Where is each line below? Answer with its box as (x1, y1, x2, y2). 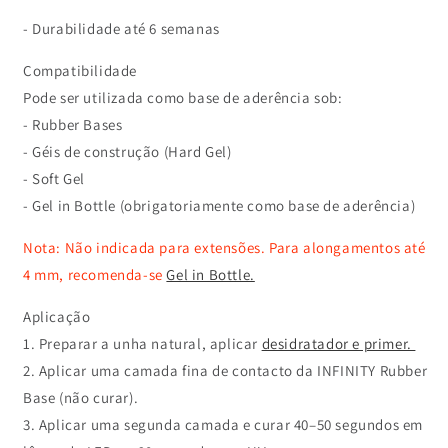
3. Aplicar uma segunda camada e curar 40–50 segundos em (23, 415, 424, 434)
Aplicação (23, 307, 91, 326)
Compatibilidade (23, 61, 137, 80)
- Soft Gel (23, 169, 93, 188)
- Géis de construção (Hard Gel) (23, 142, 239, 161)
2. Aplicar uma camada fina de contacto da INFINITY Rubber (23, 361, 428, 380)
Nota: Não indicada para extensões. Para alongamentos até (23, 238, 426, 257)
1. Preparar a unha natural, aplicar (23, 334, 262, 353)
